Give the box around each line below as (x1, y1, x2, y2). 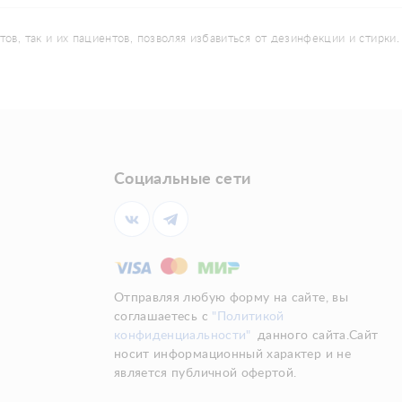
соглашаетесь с (114, 310, 213, 323)
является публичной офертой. (114, 367, 297, 380)
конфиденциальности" (114, 329, 251, 342)
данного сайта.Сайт (253, 329, 379, 342)
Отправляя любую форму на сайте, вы (114, 292, 348, 304)
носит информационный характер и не (114, 348, 351, 361)
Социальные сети (114, 171, 251, 188)
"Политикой (212, 310, 284, 323)
